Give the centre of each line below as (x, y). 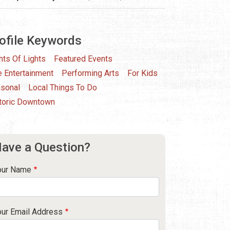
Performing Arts (90, 73)
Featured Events (83, 59)
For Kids (142, 73)
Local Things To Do (63, 88)
